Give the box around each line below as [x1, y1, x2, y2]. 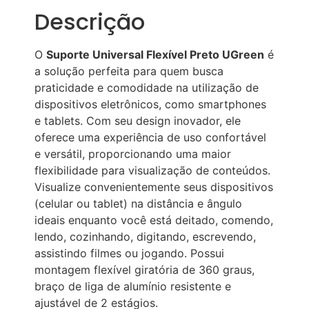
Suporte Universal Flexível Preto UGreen [46, 47, 264, 61]
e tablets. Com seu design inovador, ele [34, 113, 241, 128]
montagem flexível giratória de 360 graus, [34, 262, 255, 277]
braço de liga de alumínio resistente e [34, 279, 231, 293]
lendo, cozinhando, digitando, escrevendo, [34, 229, 256, 243]
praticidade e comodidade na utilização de [34, 80, 259, 94]
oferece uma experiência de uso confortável [34, 130, 266, 144]
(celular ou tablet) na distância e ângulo [34, 196, 242, 210]
